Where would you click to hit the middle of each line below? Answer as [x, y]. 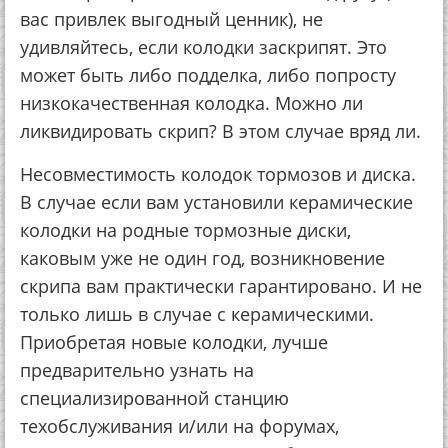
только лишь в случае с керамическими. [197, 314]
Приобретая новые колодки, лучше [174, 342]
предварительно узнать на [137, 370]
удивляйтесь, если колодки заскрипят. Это [203, 47]
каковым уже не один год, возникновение [202, 258]
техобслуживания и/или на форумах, [179, 426]
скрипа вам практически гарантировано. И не [221, 286]
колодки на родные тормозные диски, [185, 230]
